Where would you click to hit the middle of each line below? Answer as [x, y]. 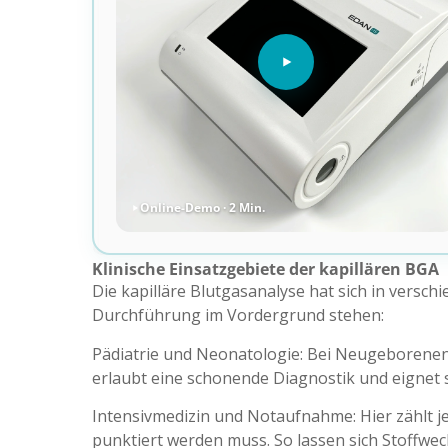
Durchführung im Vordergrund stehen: [238, 315]
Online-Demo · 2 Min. [202, 207]
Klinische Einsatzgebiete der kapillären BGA [265, 269]
